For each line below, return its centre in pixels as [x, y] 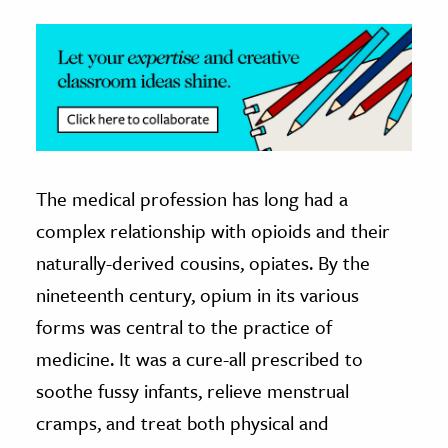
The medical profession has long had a [192, 198]
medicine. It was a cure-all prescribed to [199, 358]
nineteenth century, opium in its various [197, 294]
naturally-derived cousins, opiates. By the [203, 262]
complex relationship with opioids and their [213, 230]
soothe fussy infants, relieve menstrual [192, 390]
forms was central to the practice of [184, 326]
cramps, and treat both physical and [182, 422]
